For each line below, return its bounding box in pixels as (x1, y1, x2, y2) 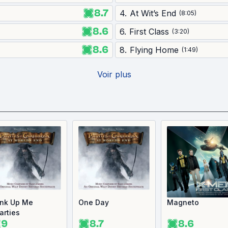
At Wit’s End (130, 8, 176, 18)
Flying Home (130, 45, 179, 55)
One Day (78, 198, 109, 207)
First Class (129, 26, 169, 37)
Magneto (167, 198, 199, 207)
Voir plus (97, 69, 131, 79)
